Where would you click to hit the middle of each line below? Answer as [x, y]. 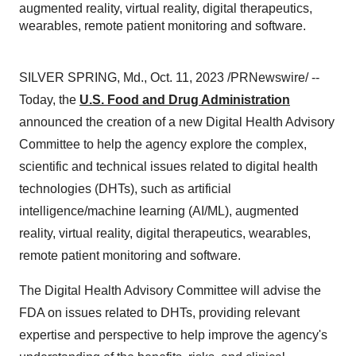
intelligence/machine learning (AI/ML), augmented [159, 211]
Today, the [49, 100]
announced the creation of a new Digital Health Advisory [177, 122]
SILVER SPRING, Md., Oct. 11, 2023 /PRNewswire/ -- [169, 77]
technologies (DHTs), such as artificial [125, 189]
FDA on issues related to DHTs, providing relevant [159, 313]
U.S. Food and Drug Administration [185, 100]
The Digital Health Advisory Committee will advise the [170, 290]
